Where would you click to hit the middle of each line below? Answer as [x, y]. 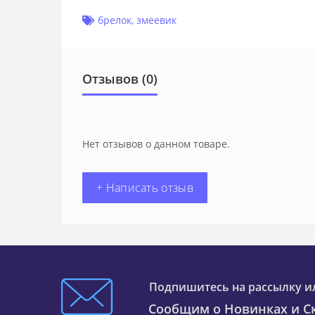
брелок [115, 20]
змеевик [156, 20]
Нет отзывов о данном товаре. [156, 144]
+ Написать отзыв [145, 188]
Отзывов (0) [120, 79]
